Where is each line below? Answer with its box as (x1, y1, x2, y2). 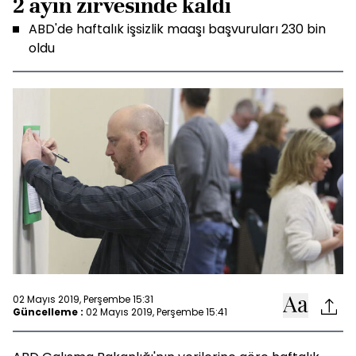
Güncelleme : (13, 304, 83, 319)
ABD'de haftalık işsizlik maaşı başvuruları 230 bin (29, 20, 326, 38)
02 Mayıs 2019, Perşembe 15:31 (13, 292, 153, 306)
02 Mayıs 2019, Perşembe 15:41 (86, 304, 227, 319)
